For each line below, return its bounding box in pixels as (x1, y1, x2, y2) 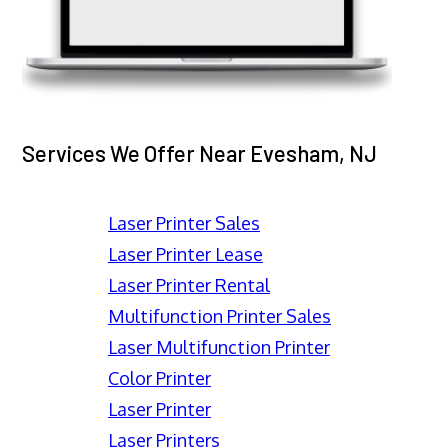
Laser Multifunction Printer (108, 335, 330, 358)
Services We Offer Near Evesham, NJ (22, 139, 377, 166)
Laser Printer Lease (108, 242, 263, 265)
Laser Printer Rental (108, 273, 270, 296)
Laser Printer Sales (108, 211, 260, 234)
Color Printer (108, 366, 211, 389)
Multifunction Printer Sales (108, 304, 331, 327)
